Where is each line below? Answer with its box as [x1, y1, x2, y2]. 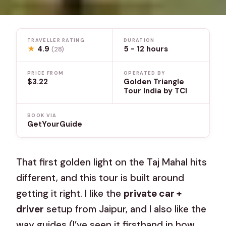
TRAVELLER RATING [27, 37, 85, 43]
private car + [124, 187, 182, 200]
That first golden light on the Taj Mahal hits [16, 155, 207, 168]
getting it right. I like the [16, 187, 124, 200]
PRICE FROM [27, 70, 64, 77]
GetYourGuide [27, 119, 83, 129]
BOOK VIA [27, 112, 57, 119]
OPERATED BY [124, 70, 165, 77]
